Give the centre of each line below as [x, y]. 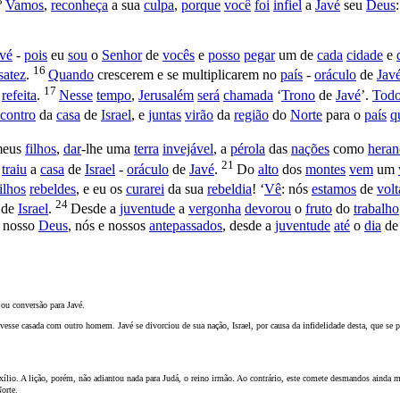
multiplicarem [221, 75]
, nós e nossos [108, 225]
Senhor [122, 55]
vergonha [215, 209]
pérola [248, 149]
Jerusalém [166, 95]
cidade [365, 55]
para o [343, 115]
